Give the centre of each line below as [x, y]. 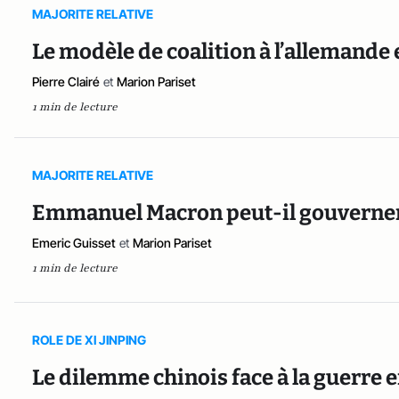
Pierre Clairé [66, 81]
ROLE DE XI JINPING [89, 340]
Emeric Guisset [74, 243]
